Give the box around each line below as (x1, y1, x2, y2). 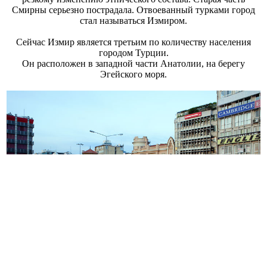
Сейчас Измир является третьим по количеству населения (16, 37, 251, 48)
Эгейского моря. (100, 69, 167, 80)
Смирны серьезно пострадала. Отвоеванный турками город (12, 5, 255, 15)
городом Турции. (98, 48, 169, 58)
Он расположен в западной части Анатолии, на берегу (22, 58, 245, 69)
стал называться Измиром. (80, 15, 187, 26)
